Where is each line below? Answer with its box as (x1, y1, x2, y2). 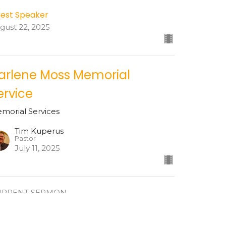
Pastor (15, 135, 36, 143)
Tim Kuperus (15, 126, 64, 136)
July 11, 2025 (15, 143, 61, 153)
